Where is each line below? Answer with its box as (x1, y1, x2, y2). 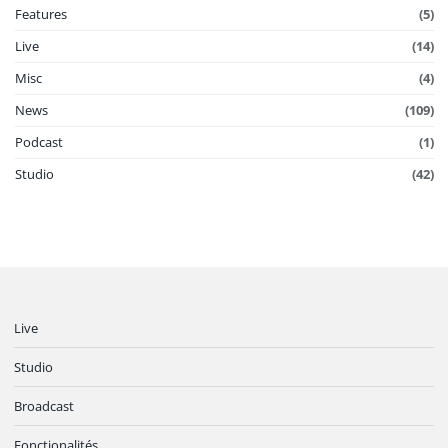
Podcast (15, 133, 63, 152)
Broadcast (14, 397, 74, 416)
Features (15, 5, 67, 24)
